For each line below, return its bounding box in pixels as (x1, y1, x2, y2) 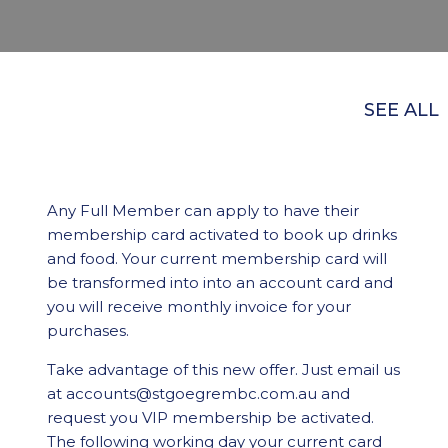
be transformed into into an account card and (46, 273, 393, 292)
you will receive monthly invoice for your (46, 297, 351, 316)
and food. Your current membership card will (46, 249, 387, 268)
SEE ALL (363, 99, 439, 121)
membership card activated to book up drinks (46, 225, 397, 244)
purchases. (46, 321, 129, 340)
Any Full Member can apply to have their (46, 201, 359, 220)
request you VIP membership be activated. (46, 408, 374, 427)
